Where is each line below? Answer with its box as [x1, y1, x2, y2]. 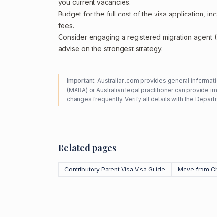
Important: [67, 77, 96, 84]
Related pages [58, 142, 116, 154]
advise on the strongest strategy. [58, 45, 163, 53]
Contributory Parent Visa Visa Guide [64, 166, 165, 173]
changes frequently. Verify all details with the [67, 95, 194, 103]
